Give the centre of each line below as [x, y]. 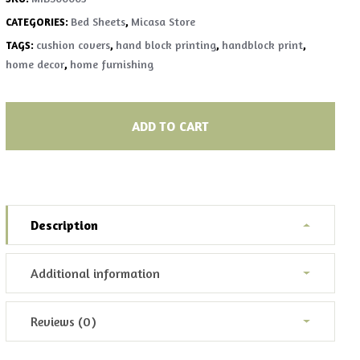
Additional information [96, 273]
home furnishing [112, 64]
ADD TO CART [170, 126]
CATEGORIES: [39, 22]
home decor [35, 64]
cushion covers [74, 45]
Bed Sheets [98, 21]
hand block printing [166, 45]
